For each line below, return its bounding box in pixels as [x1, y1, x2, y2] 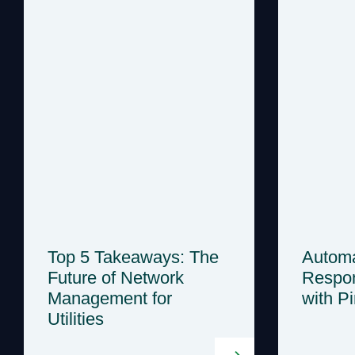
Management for [48, 288, 172, 308]
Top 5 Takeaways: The [48, 246, 219, 267]
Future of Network [48, 267, 184, 288]
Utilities [48, 308, 104, 329]
